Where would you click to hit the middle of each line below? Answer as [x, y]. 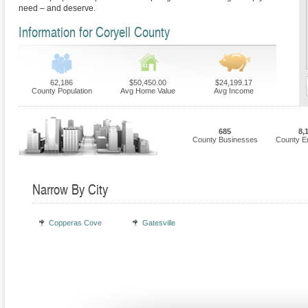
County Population [62, 91]
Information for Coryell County [94, 32]
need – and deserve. [57, 8]
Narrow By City [70, 189]
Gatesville [159, 223]
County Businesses [225, 140]
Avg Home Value [147, 91]
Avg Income [233, 91]
